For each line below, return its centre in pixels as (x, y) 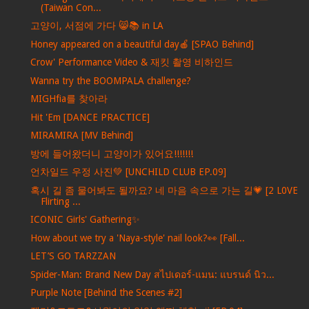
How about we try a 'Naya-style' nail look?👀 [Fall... (137, 238)
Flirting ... (60, 201)
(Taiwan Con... (71, 7)
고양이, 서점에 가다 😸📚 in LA (97, 26)
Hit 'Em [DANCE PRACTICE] (90, 117)
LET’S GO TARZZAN (73, 256)
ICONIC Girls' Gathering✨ (85, 220)
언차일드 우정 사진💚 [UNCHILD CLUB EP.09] (128, 172)
